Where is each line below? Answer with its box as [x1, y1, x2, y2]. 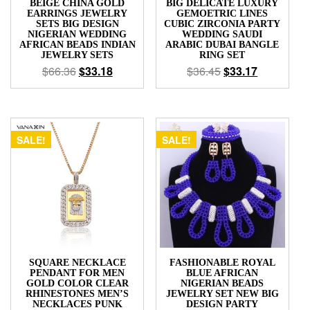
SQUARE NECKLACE [28, 257, 126, 268]
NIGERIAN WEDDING [28, 29, 127, 40]
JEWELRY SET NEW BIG [165, 288, 279, 299]
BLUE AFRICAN [186, 267, 259, 278]
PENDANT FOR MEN [30, 267, 125, 278]
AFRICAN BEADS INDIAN [19, 39, 136, 51]
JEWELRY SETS [41, 50, 114, 61]
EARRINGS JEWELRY [27, 8, 128, 19]
